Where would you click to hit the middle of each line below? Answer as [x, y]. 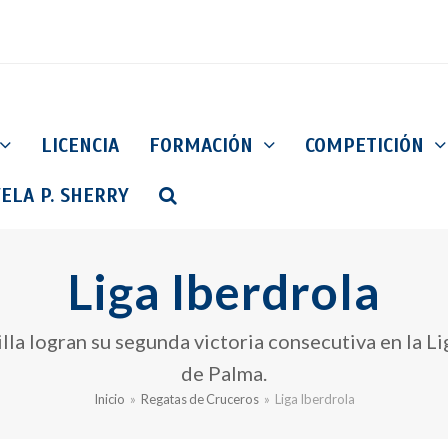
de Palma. [224, 373]
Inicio [109, 399]
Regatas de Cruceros [199, 399]
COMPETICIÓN [367, 145]
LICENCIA [80, 145]
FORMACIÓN [204, 145]
